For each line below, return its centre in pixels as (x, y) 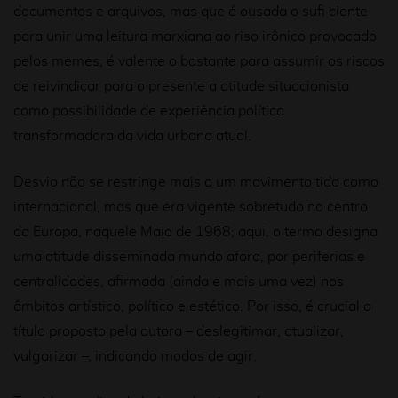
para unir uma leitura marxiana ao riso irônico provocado (195, 36)
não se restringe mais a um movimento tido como (220, 182)
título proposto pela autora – (105, 331)
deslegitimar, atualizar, (270, 331)
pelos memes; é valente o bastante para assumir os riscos (199, 61)
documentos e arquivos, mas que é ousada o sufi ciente (191, 12)
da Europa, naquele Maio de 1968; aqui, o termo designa (195, 232)
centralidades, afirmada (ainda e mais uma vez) (167, 282)
